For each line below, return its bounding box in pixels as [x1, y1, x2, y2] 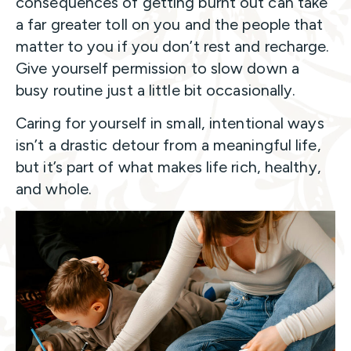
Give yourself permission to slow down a [16, 59, 299, 78]
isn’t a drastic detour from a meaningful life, [16, 136, 321, 155]
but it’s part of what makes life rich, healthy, [16, 157, 321, 177]
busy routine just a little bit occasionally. [16, 81, 296, 100]
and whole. [16, 179, 92, 199]
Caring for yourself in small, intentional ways [16, 114, 324, 133]
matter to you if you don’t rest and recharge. [16, 37, 330, 56]
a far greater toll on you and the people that [16, 15, 324, 34]
